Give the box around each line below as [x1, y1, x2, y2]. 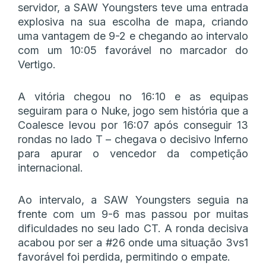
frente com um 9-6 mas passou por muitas [18, 207, 248, 220]
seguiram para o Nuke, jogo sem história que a [18, 104, 248, 117]
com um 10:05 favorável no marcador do [18, 43, 248, 56]
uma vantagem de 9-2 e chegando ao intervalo [18, 29, 248, 42]
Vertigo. [18, 58, 56, 71]
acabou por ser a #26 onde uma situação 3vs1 [18, 236, 248, 249]
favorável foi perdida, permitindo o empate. [18, 250, 230, 263]
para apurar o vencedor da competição [18, 147, 248, 160]
